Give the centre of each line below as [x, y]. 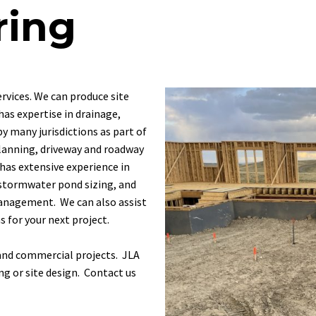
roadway [124, 149]
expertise [39, 114]
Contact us [110, 272]
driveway [61, 149]
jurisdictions [68, 131]
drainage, [98, 114]
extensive [41, 166]
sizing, [101, 184]
